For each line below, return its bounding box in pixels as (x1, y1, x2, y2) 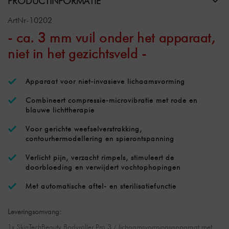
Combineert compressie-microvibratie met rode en (26, 96, 197, 104)
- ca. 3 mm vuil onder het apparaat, (8, 30, 215, 45)
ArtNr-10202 (8, 15, 52, 25)
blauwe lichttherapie (26, 106, 95, 114)
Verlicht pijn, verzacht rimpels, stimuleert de (26, 153, 174, 162)
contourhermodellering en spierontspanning (26, 134, 174, 143)
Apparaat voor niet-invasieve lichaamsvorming (26, 77, 185, 85)
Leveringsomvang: (8, 208, 61, 216)
